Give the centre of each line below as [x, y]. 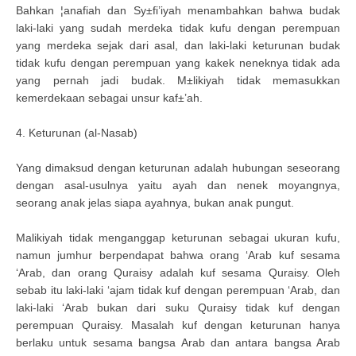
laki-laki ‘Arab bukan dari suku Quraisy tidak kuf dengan [178, 308]
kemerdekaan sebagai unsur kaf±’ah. [109, 98]
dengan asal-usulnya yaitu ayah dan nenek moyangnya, [178, 185]
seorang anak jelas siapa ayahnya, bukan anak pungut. [155, 203]
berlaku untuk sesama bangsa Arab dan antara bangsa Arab [178, 342]
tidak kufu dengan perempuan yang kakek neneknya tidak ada [178, 63]
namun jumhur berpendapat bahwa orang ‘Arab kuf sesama [178, 255]
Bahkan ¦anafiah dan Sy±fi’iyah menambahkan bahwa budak [178, 10]
